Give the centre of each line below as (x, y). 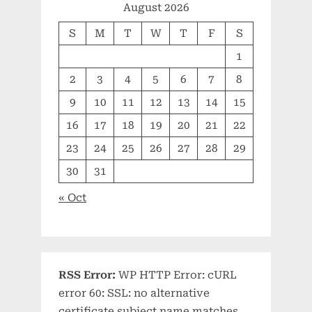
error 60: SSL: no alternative (134, 294)
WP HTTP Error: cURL (176, 275)
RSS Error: (87, 275)
